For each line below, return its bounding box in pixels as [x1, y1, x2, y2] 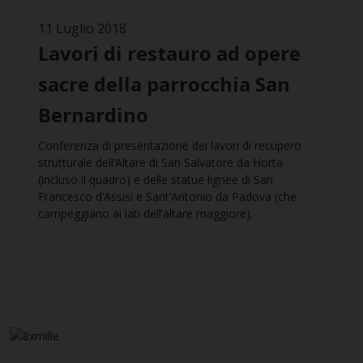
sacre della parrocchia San [38, 70, 290, 98]
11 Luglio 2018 [38, 19, 126, 38]
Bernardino [38, 101, 148, 129]
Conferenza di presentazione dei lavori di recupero [38, 138, 301, 154]
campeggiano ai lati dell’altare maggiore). [38, 206, 253, 222]
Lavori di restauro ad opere [38, 40, 301, 67]
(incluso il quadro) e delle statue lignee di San [38, 172, 273, 188]
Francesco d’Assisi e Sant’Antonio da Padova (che [38, 189, 297, 205]
